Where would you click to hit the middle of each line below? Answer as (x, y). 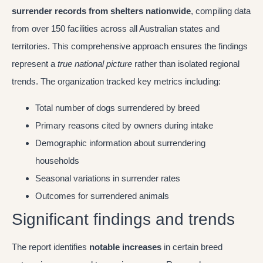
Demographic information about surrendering (120, 143)
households (57, 160)
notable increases (125, 247)
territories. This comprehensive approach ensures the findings (130, 46)
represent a (35, 64)
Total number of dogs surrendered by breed (117, 107)
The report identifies (50, 247)
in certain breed (192, 247)
